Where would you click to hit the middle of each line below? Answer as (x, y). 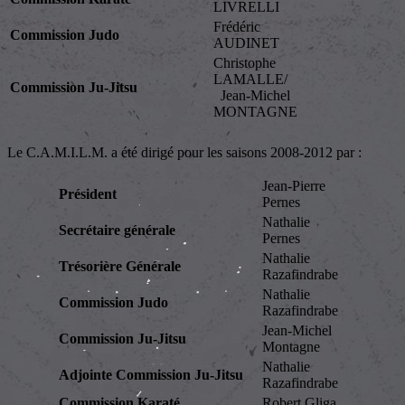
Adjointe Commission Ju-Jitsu (151, 375)
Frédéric (237, 27)
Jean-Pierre (294, 186)
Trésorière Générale (120, 267)
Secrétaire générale (117, 231)
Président (88, 194)
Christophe (245, 63)
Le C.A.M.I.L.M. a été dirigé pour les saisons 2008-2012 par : (184, 153)
